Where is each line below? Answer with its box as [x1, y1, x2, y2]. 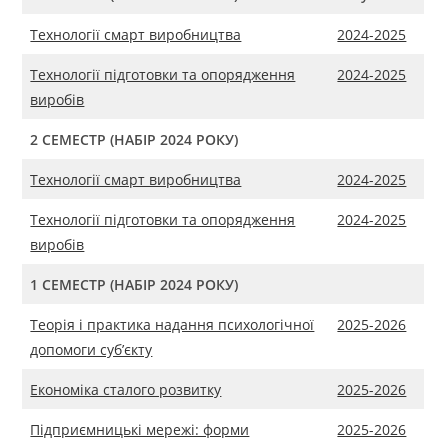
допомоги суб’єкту [30, 340, 153, 360]
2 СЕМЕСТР [30, 130, 111, 150]
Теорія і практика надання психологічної [30, 315, 315, 335]
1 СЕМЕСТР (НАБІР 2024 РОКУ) [30, 275, 239, 295]
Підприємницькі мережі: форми [30, 420, 250, 440]
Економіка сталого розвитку [30, 380, 222, 400]
